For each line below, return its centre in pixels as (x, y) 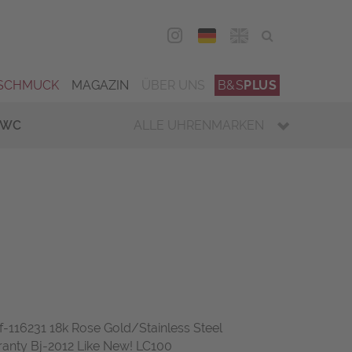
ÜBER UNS (173, 85)
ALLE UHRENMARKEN (199, 125)
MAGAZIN (100, 85)
